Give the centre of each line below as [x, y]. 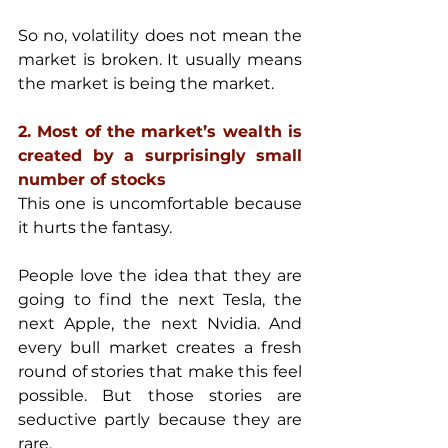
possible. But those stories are [160, 396]
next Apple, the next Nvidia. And [160, 324]
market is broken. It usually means [160, 60]
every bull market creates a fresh [160, 348]
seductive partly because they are [160, 420]
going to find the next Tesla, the [160, 300]
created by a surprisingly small [160, 156]
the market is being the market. [146, 84]
